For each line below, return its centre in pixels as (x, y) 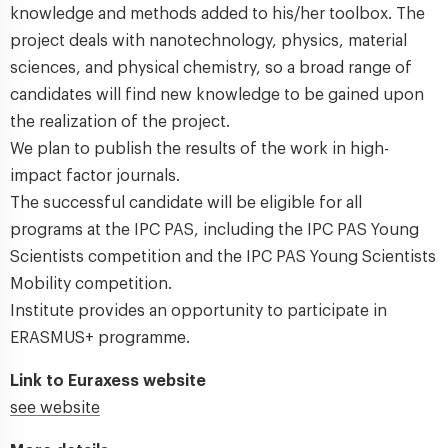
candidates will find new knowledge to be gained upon (217, 95)
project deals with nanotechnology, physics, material (208, 41)
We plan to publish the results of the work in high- (199, 149)
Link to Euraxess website (108, 381)
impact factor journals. (95, 176)
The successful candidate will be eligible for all (186, 203)
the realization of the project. (120, 122)
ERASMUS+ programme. (100, 338)
